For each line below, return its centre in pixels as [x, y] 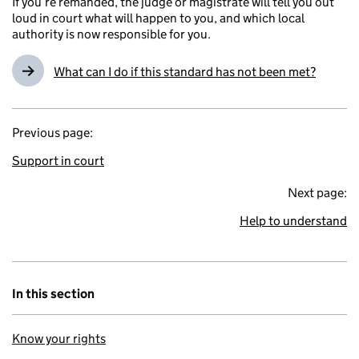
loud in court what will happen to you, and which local [158, 18]
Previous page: [52, 132]
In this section [53, 293]
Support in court [58, 160]
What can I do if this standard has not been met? [185, 71]
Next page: [317, 192]
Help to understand [293, 220]
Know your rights [59, 338]
